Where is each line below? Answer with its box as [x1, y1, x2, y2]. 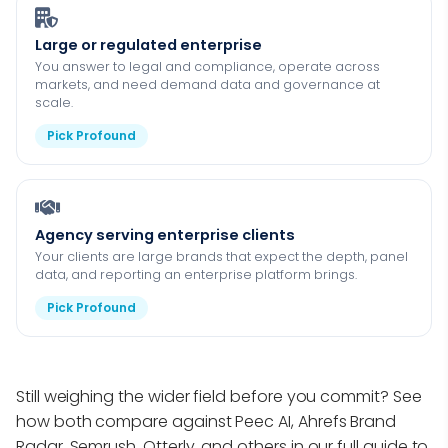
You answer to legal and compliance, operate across [35, 57, 380, 75]
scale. [35, 93, 73, 111]
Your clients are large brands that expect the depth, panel [35, 247, 408, 265]
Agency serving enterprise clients [35, 224, 295, 245]
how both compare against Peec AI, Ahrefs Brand [16, 410, 397, 434]
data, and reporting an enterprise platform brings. [35, 265, 357, 283]
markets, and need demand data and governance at [35, 75, 380, 93]
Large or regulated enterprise [35, 34, 262, 55]
